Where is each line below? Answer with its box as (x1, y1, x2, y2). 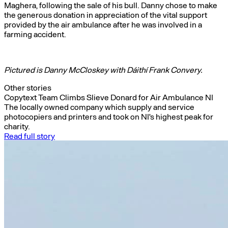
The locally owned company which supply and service (4, 102, 194, 111)
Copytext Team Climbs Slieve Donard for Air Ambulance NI (4, 92, 213, 102)
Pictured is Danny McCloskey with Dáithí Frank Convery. (4, 65, 203, 74)
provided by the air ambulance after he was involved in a (4, 19, 202, 29)
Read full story (4, 131, 55, 140)
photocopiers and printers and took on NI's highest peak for (4, 111, 213, 121)
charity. (4, 121, 30, 131)
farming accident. (4, 29, 66, 39)
